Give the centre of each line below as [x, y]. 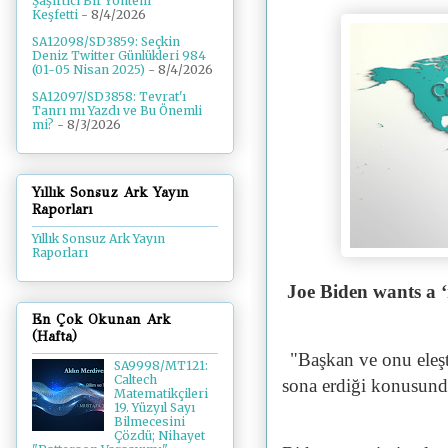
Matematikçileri [160, 394]
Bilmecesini [149, 422]
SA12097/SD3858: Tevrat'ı [109, 97]
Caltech [135, 380]
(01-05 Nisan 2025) [88, 70]
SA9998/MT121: [160, 366]
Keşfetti [55, 15]
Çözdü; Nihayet [159, 436]
